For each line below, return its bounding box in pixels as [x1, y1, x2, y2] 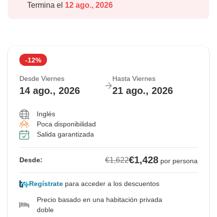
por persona [160, 157, 198, 165]
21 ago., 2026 [112, 85, 173, 96]
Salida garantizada [37, 130, 94, 139]
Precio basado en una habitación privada [37, 196, 162, 204]
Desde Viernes [19, 75, 64, 83]
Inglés [37, 110, 55, 118]
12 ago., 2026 [63, 1, 113, 10]
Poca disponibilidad [37, 120, 96, 128]
